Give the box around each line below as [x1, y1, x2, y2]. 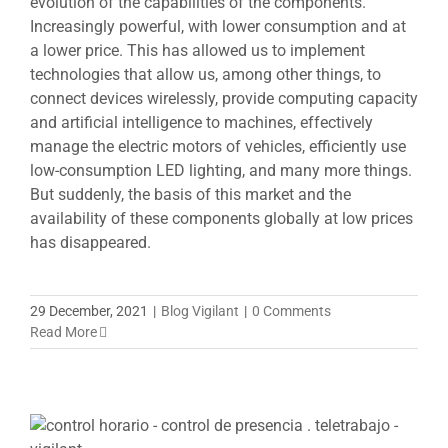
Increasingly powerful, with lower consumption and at [30, 16, 406, 36]
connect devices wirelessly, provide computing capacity [30, 88, 418, 108]
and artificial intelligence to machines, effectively [30, 112, 373, 132]
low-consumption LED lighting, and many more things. [30, 160, 412, 180]
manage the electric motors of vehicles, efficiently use [30, 136, 406, 156]
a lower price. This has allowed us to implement [30, 40, 365, 60]
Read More [30, 323, 97, 340]
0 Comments [252, 302, 331, 319]
